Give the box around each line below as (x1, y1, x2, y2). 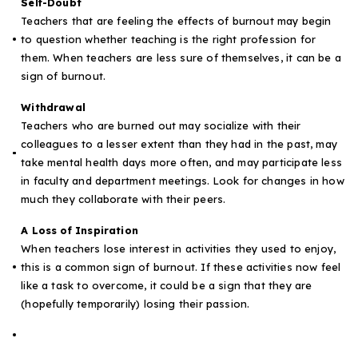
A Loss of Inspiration (21, 223, 138, 237)
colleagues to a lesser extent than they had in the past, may (21, 137, 337, 150)
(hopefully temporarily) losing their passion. (21, 296, 250, 310)
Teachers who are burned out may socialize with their (21, 118, 301, 132)
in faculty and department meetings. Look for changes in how (21, 173, 344, 187)
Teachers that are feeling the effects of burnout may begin (21, 14, 332, 27)
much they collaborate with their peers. (21, 192, 226, 205)
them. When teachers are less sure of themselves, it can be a (21, 50, 341, 64)
